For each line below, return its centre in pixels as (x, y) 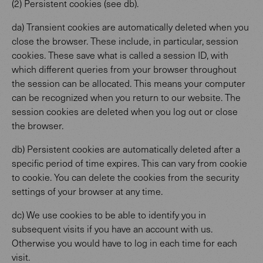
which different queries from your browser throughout (124, 69)
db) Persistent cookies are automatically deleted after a (126, 149)
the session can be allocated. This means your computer (129, 83)
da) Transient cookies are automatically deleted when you (130, 27)
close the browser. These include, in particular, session (125, 41)
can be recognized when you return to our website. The (126, 97)
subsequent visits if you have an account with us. (112, 229)
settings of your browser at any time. (87, 191)
